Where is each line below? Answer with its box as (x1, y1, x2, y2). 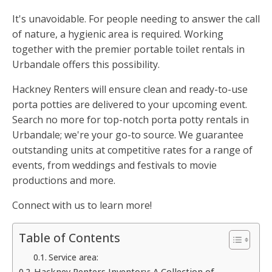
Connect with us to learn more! (12, 199, 152, 212)
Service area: (48, 251, 98, 263)
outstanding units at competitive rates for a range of (12, 143, 253, 157)
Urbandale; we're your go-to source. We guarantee (12, 128, 243, 142)
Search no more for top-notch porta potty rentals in (12, 113, 249, 127)
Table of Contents (19, 229, 120, 246)
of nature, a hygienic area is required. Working (12, 27, 223, 41)
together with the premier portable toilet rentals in (12, 42, 245, 56)
